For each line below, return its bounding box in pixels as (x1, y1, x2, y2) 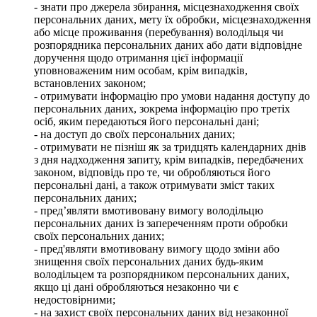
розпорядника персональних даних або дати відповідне (34, 38, 302, 51)
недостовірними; (34, 293, 115, 306)
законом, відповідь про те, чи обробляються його (34, 166, 270, 178)
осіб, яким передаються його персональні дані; (34, 115, 259, 127)
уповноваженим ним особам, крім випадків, (34, 64, 248, 76)
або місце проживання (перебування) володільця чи (34, 25, 284, 38)
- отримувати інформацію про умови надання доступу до (34, 89, 310, 102)
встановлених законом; (34, 76, 146, 89)
